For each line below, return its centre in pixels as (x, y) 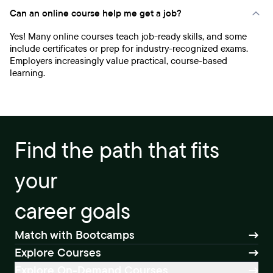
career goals (73, 211)
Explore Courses (58, 253)
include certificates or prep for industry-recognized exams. (129, 49)
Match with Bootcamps (75, 235)
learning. (27, 73)
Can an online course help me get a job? (96, 13)
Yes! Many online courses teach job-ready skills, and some (128, 37)
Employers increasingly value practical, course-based (119, 61)
